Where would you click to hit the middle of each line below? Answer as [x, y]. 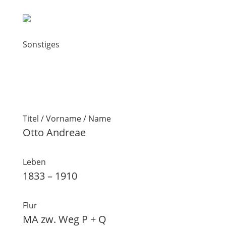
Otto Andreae [54, 132]
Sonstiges [41, 44]
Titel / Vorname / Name [67, 119]
